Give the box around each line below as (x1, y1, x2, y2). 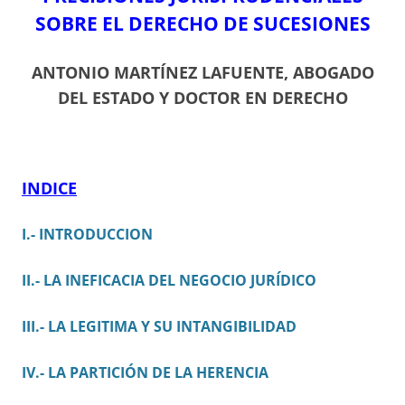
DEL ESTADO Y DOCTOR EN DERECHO (57, 87, 348, 109)
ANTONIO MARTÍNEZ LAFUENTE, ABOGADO (31, 61, 374, 84)
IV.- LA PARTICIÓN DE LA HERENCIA (22, 363, 268, 383)
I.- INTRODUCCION (22, 224, 153, 245)
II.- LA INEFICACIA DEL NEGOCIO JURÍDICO (22, 270, 316, 291)
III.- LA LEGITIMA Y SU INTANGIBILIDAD (22, 316, 297, 337)
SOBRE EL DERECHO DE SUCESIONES (34, 11, 371, 37)
